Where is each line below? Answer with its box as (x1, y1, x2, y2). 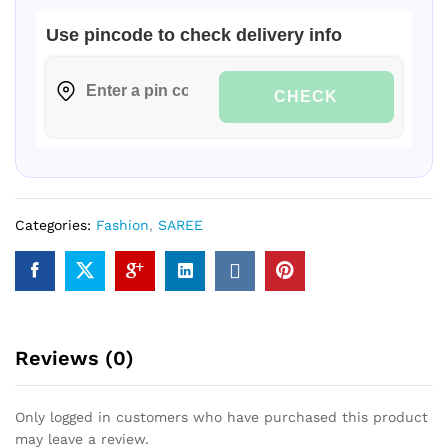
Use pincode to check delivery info (46, 24, 342, 45)
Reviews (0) (15, 345, 134, 370)
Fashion (96, 216, 149, 233)
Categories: (15, 216, 96, 233)
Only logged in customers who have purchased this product (15, 408, 428, 425)
